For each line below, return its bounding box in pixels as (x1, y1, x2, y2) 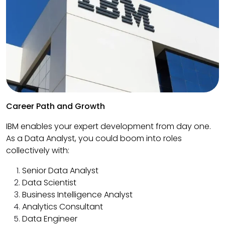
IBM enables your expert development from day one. (6, 121, 211, 133)
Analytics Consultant (22, 201, 103, 213)
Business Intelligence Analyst (22, 189, 133, 201)
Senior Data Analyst (22, 165, 98, 177)
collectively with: (6, 145, 69, 157)
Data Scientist (22, 177, 76, 189)
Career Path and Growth (6, 100, 105, 113)
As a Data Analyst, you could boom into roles (6, 133, 182, 145)
